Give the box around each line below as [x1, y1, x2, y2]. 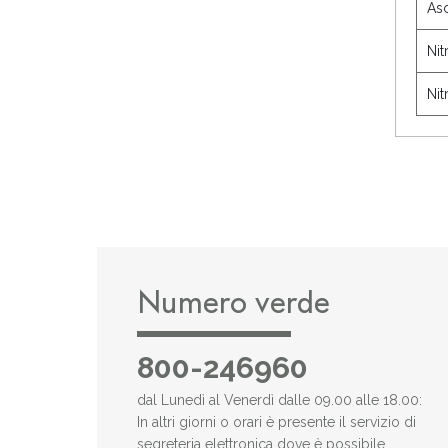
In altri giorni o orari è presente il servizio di [137, 413, 416, 430]
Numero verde [137, 288, 330, 321]
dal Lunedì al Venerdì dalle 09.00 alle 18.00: [137, 391, 422, 408]
